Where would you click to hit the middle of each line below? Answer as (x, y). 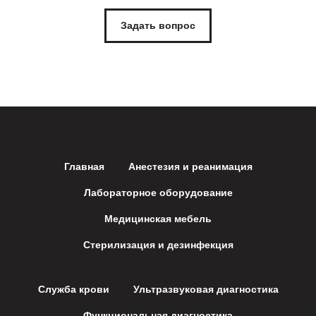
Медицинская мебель (158, 219)
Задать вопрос (158, 25)
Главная (84, 167)
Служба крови (73, 290)
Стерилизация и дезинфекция (158, 245)
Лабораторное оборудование (158, 193)
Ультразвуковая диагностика (206, 290)
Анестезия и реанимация (190, 167)
